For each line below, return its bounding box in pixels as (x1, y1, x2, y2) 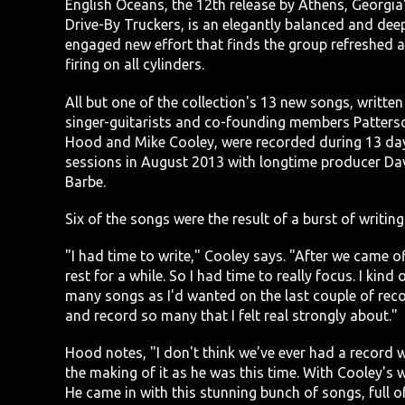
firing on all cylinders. (65, 56, 204, 73)
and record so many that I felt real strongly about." (65, 307, 398, 325)
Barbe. (65, 173, 106, 190)
